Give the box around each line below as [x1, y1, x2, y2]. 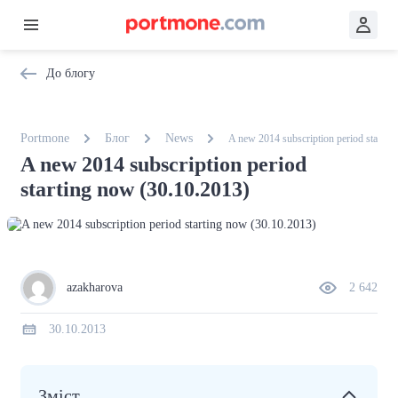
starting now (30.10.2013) [20, 178, 250, 201]
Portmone [20, 131, 69, 145]
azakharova [67, 280, 123, 294]
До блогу [46, 67, 95, 80]
